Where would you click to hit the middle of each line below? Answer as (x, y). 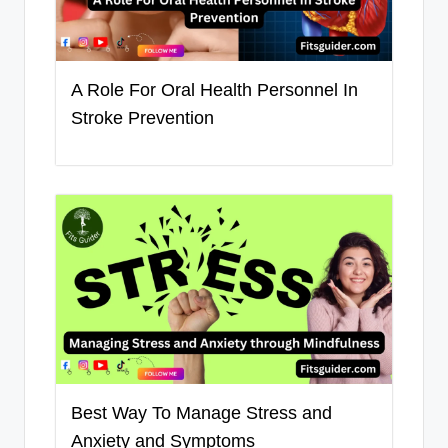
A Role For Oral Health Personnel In (214, 90)
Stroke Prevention (142, 118)
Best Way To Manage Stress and (201, 413)
